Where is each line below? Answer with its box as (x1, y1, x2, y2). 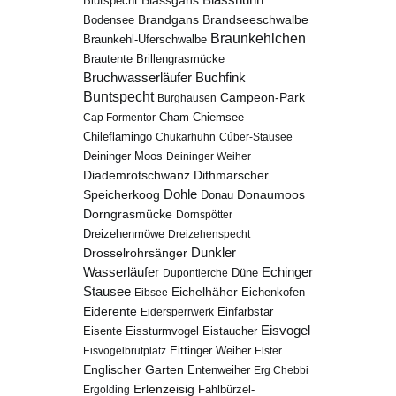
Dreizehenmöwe (83, 228, 165, 240)
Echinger (262, 264, 314, 279)
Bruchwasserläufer (83, 70, 193, 85)
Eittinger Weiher (170, 345, 252, 357)
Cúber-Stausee (219, 131, 293, 143)
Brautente (83, 53, 133, 65)
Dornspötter (176, 209, 233, 221)
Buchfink (195, 70, 247, 85)
